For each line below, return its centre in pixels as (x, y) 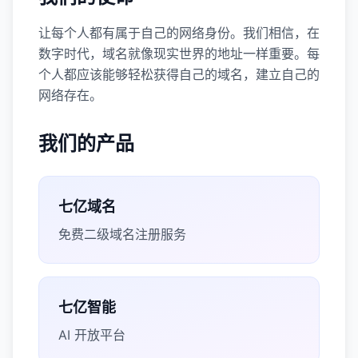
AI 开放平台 (92, 335)
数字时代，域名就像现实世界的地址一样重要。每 (179, 54)
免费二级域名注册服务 (122, 234)
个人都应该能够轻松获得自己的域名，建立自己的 (179, 74)
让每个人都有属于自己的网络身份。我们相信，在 (179, 33)
